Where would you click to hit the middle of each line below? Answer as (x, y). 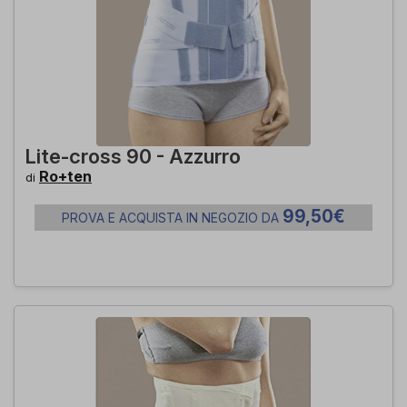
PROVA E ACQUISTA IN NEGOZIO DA (172, 218)
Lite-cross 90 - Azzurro (133, 156)
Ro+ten (65, 176)
